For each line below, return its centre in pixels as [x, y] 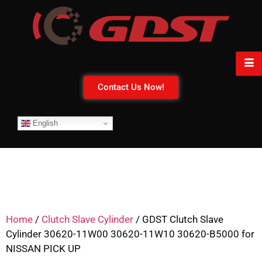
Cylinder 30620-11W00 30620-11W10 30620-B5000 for [130, 234]
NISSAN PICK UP [43, 249]
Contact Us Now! [131, 87]
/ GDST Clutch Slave [178, 219]
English [44, 123]
